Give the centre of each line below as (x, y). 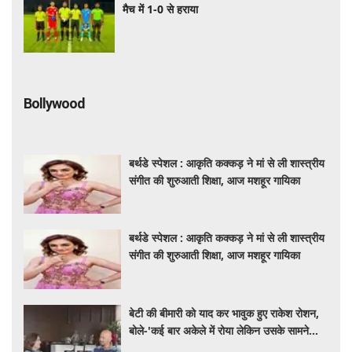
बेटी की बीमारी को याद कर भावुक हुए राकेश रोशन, (224, 313)
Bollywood (54, 103)
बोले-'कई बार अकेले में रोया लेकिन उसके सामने (219, 330)
